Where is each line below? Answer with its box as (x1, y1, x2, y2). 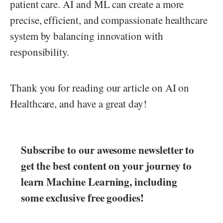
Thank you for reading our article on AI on (10, 80, 190, 95)
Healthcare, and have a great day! (10, 96, 147, 111)
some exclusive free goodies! (20, 190, 144, 206)
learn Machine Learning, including (20, 174, 177, 190)
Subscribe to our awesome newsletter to (20, 142, 195, 158)
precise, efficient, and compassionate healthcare (10, 12, 208, 27)
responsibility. (10, 44, 70, 59)
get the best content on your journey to (20, 158, 192, 174)
